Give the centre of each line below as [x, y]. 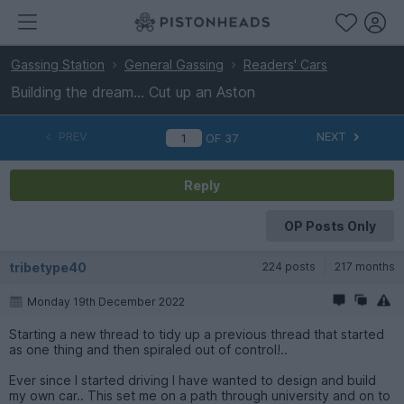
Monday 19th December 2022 [106, 301]
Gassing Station [58, 64]
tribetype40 [48, 267]
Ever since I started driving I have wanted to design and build [193, 380]
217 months [365, 266]
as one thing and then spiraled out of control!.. [148, 349]
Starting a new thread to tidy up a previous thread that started [197, 334]
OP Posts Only [330, 225]
